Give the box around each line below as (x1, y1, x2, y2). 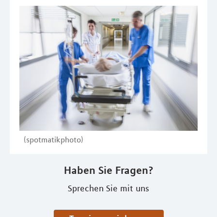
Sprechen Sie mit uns (68, 183, 149, 194)
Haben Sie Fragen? (63, 163, 154, 176)
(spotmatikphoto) (24, 134, 83, 144)
